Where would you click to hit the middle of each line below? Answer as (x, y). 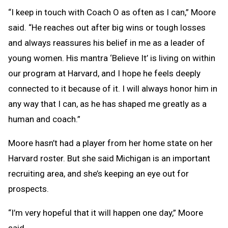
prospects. (28, 189)
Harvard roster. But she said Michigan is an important (109, 158)
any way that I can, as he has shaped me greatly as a (107, 104)
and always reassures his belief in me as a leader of (107, 42)
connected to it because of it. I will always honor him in (113, 88)
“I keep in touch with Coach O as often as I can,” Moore (112, 12)
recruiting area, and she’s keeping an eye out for (98, 173)
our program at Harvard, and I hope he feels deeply (104, 73)
